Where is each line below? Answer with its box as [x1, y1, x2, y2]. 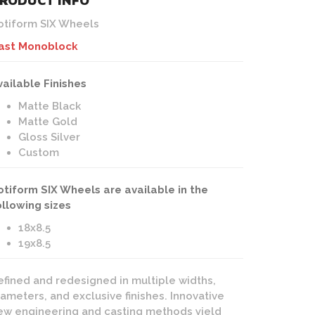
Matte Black [18, 100, 81, 112]
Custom [18, 146, 59, 159]
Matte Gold [18, 115, 77, 128]
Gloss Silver [18, 131, 80, 143]
